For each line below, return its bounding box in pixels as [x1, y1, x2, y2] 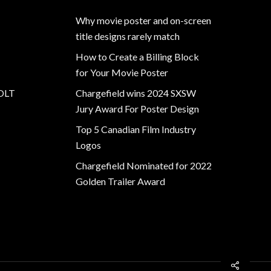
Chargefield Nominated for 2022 [76, 160, 212, 171]
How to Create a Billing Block [76, 51, 200, 62]
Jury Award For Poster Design [76, 103, 200, 114]
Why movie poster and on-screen [76, 15, 212, 26]
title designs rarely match [76, 30, 180, 42]
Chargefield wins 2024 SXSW [76, 87, 197, 99]
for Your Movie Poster [76, 67, 169, 78]
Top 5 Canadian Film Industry [76, 123, 197, 135]
